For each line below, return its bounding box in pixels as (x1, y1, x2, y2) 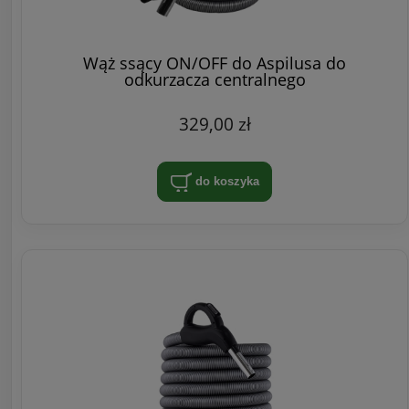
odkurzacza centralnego (123, 68, 306, 90)
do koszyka (194, 173, 259, 188)
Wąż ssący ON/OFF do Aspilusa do (83, 51, 346, 74)
